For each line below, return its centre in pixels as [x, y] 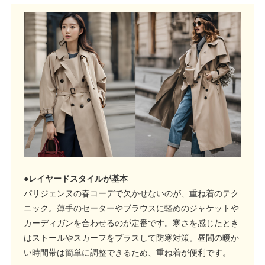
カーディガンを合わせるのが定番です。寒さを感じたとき [131, 223]
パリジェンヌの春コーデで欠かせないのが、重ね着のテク [131, 194]
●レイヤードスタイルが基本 [76, 179]
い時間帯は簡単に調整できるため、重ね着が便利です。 [127, 253]
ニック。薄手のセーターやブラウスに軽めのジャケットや [131, 209]
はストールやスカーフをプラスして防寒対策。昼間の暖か [131, 238]
